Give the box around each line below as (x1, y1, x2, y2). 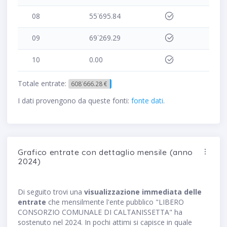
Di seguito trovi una (18, 187, 84, 197)
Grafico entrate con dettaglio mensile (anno (18, 147, 194, 158)
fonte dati (131, 96, 163, 106)
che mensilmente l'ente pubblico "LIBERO (46, 197, 184, 207)
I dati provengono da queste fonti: (18, 96, 131, 106)
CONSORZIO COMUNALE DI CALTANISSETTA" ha (18, 207, 182, 217)
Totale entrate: (18, 79, 68, 88)
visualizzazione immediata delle (84, 187, 202, 197)
